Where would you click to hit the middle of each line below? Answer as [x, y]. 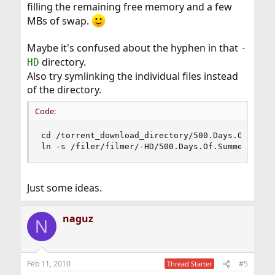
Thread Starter [190, 264]
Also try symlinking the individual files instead [132, 76]
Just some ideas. [64, 188]
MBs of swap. [59, 21]
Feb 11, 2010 [48, 264]
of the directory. [64, 90]
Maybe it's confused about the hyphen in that [134, 48]
